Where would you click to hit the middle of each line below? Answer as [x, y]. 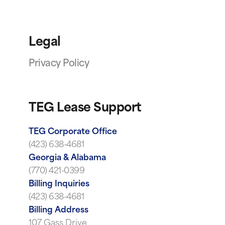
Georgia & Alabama [67, 158]
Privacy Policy [59, 64]
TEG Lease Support [85, 108]
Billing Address [59, 210]
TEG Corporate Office [73, 132]
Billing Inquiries [59, 184]
